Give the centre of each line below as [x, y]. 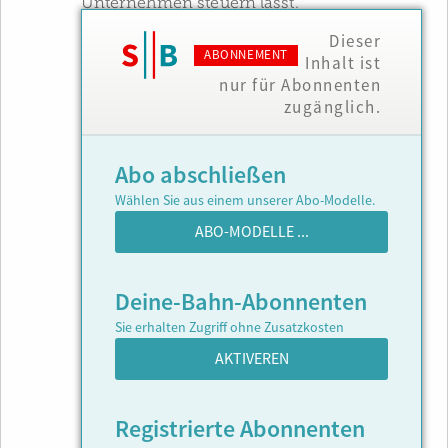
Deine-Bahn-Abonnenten [241, 302]
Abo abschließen [200, 175]
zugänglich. [332, 107]
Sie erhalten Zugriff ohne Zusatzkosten [229, 328]
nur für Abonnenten [300, 85]
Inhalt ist [343, 63]
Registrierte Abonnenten [240, 429]
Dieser [355, 41]
